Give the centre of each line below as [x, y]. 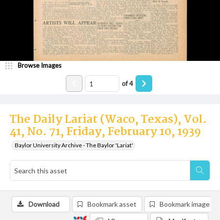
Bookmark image [185, 204]
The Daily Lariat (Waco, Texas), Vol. [108, 120]
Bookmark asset [112, 204]
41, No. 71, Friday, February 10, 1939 [105, 132]
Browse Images [40, 65]
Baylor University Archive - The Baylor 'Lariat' [74, 145]
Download [44, 204]
